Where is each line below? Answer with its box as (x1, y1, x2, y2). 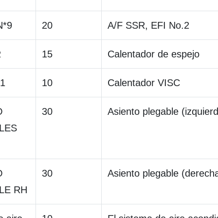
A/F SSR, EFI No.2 (108, 20, 189, 31)
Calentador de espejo (108, 49, 200, 60)
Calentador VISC (108, 77, 180, 89)
